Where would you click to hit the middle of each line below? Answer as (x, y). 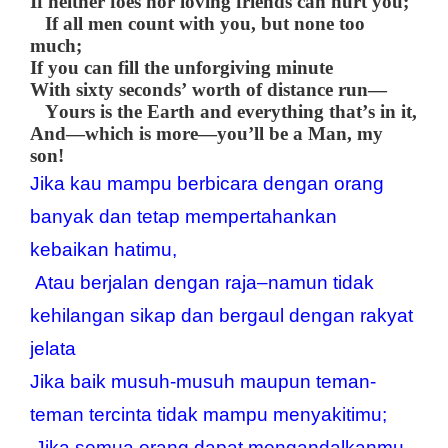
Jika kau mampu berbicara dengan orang (207, 183)
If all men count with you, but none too (197, 23)
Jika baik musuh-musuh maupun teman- (203, 381)
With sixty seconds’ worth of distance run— (208, 89)
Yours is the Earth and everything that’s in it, (223, 111)
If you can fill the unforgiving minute (181, 67)
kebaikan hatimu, (103, 249)
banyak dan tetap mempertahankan (183, 216)
